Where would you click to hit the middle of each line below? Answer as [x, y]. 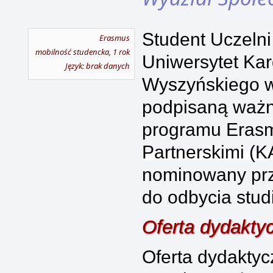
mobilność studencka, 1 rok [83, 52]
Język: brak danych [97, 66]
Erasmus [115, 38]
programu [184, 129]
